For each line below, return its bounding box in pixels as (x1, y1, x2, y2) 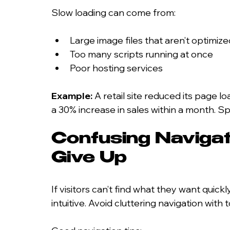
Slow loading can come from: (51, 6, 176, 18)
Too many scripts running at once (70, 48, 213, 60)
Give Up (51, 150, 127, 167)
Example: (51, 89, 92, 102)
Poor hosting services (70, 62, 163, 74)
